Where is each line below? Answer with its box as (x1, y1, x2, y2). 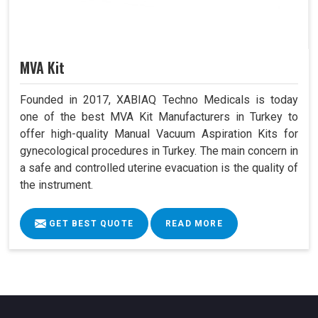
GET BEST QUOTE (46, 218, 133, 229)
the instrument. (20, 177, 93, 192)
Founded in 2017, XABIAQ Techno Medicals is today (20, 92, 298, 106)
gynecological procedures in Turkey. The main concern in (20, 143, 298, 158)
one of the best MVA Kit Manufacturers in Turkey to (20, 109, 298, 124)
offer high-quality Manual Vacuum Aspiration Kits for (20, 126, 298, 141)
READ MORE (165, 218, 223, 229)
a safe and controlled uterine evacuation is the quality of (20, 160, 298, 175)
